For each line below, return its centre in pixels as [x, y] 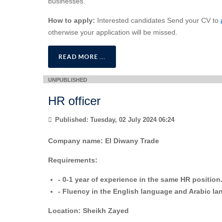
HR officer [74, 101]
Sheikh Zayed [106, 210]
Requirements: [73, 160]
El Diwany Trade [131, 140]
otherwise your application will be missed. [113, 32]
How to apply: [72, 21]
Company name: [76, 140]
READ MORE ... [82, 57]
